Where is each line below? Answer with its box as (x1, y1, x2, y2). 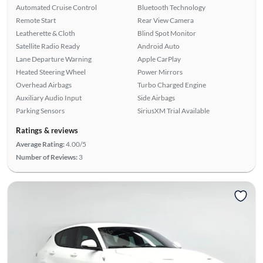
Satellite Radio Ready (15, 41, 80, 50)
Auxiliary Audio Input (15, 93, 82, 102)
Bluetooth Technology (137, 2, 205, 12)
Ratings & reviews (15, 125, 78, 135)
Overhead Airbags (15, 80, 72, 89)
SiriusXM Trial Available (137, 106, 210, 115)
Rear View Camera (137, 15, 194, 25)
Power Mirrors (137, 67, 183, 76)
